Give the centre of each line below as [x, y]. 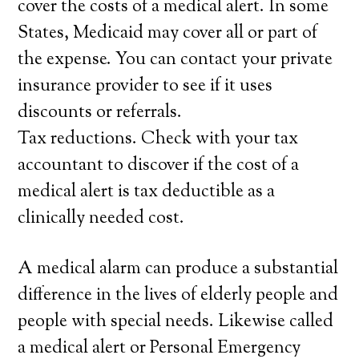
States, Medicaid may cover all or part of [168, 34]
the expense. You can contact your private [175, 60]
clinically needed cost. [101, 219]
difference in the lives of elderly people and [178, 296]
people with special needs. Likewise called [176, 322]
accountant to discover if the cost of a [159, 166]
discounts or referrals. [100, 113]
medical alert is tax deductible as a [147, 192]
